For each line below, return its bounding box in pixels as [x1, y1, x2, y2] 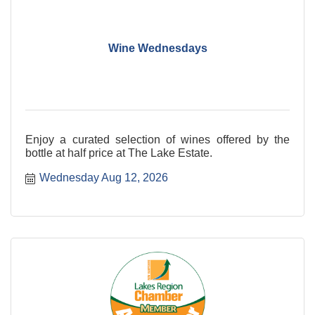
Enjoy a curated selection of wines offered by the [25, 133, 290, 146]
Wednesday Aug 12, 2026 [39, 171, 168, 184]
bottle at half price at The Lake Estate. [25, 146, 212, 159]
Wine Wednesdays [108, 42, 207, 55]
